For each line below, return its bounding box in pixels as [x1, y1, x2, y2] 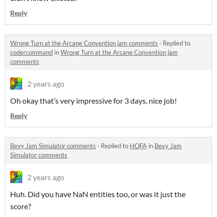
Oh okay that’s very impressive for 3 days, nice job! [10, 96, 177, 106]
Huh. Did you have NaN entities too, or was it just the [10, 189, 186, 199]
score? [10, 201, 31, 211]
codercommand [10, 48, 53, 57]
